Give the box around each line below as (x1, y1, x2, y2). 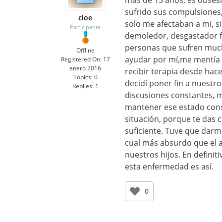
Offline (76, 46, 95, 55)
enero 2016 (69, 64, 101, 72)
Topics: (73, 73, 93, 81)
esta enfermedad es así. (125, 161, 214, 172)
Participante (70, 23, 101, 31)
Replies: (72, 82, 94, 90)
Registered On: (60, 55, 102, 63)
